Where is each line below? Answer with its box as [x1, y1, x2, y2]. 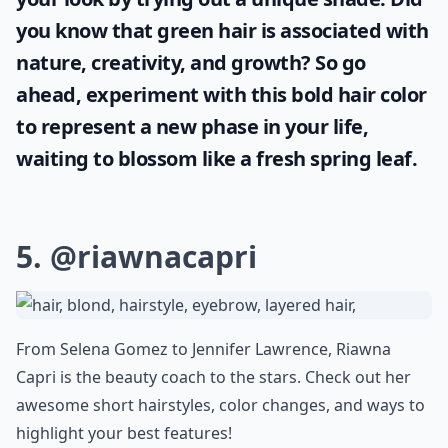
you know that [16, 16, 157, 44]
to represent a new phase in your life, [16, 112, 368, 140]
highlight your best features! [16, 421, 232, 444]
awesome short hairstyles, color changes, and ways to [16, 393, 425, 416]
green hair [157, 16, 256, 44]
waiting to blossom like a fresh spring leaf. [16, 144, 417, 172]
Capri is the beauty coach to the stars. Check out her [16, 365, 411, 388]
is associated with [256, 16, 429, 44]
